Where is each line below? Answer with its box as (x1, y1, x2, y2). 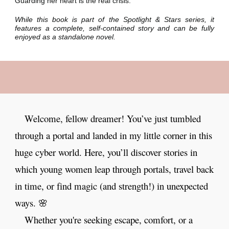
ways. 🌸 (15, 196, 49, 209)
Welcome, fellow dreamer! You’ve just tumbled (25, 112, 201, 125)
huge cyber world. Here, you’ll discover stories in (15, 146, 198, 158)
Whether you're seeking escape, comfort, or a (25, 213, 193, 226)
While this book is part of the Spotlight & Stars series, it (15, 15, 214, 24)
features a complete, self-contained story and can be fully (15, 24, 214, 33)
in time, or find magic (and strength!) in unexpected (15, 179, 209, 192)
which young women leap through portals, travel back (15, 163, 214, 175)
